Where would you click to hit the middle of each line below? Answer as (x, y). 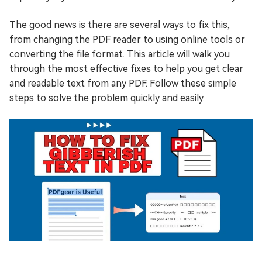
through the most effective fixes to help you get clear (126, 69)
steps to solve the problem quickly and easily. (107, 98)
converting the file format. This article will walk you (120, 54)
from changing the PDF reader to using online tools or (127, 39)
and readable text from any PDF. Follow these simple (123, 83)
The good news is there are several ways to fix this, (120, 25)
